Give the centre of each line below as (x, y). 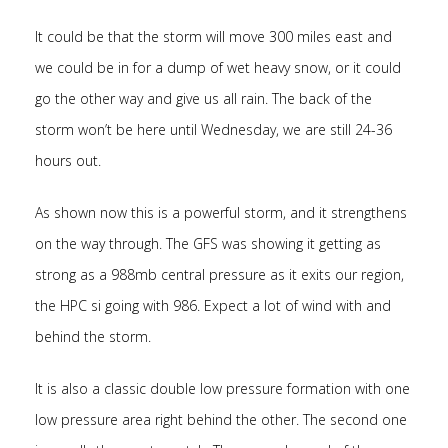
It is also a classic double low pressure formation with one (222, 388)
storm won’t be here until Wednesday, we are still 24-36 (213, 129)
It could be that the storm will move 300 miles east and (213, 36)
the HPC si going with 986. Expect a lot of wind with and (213, 305)
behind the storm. (93, 336)
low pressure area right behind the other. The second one (221, 419)
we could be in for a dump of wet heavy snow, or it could (218, 67)
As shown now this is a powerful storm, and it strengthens (221, 212)
